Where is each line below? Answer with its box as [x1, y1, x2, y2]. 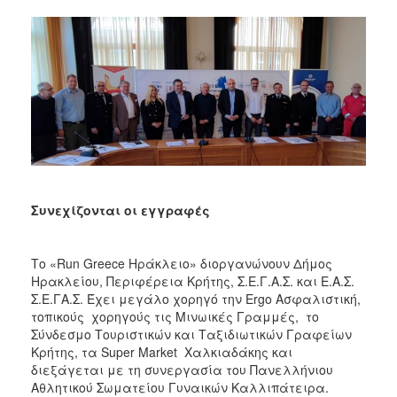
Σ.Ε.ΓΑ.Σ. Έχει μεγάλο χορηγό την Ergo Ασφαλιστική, [31, 290, 361, 308]
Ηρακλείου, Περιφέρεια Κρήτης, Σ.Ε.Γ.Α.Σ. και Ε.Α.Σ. [31, 272, 354, 291]
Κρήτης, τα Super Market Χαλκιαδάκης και [31, 343, 292, 362]
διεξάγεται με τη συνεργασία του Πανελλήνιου [31, 361, 333, 379]
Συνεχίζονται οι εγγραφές [31, 201, 210, 220]
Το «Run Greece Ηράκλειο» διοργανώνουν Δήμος [31, 254, 332, 273]
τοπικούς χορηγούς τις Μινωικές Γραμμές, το [31, 307, 319, 326]
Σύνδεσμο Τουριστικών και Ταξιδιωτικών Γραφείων [31, 325, 352, 344]
